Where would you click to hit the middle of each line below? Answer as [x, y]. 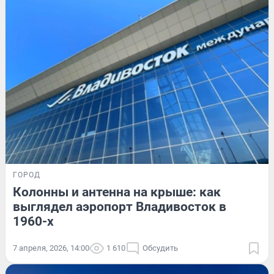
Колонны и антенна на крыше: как [117, 192]
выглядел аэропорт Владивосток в [120, 207]
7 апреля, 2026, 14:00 [51, 248]
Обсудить [160, 248]
